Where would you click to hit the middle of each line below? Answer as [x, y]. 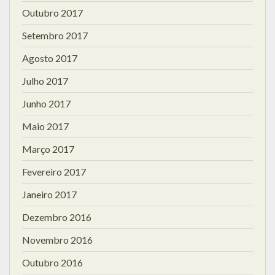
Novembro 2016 [57, 239]
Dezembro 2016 [57, 217]
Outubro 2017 [52, 12]
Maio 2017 [45, 126]
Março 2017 [48, 149]
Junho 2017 [46, 103]
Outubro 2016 [52, 262]
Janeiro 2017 [49, 194]
